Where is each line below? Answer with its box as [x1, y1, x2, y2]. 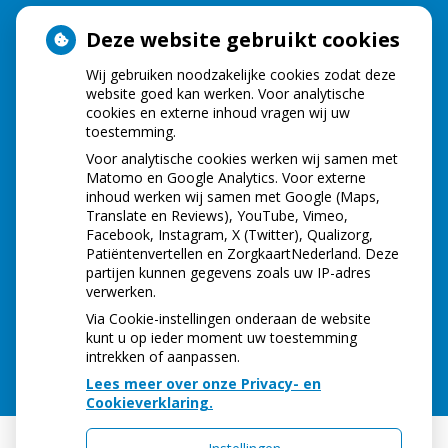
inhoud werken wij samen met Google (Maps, [86, 187, 380, 206]
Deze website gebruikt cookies [86, 26, 400, 53]
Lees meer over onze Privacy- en [86, 374, 321, 393]
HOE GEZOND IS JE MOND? [32, 47, 284, 74]
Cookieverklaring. [86, 393, 213, 412]
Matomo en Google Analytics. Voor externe [86, 168, 366, 187]
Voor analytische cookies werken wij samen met [86, 149, 398, 168]
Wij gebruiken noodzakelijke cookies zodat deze [86, 65, 396, 84]
